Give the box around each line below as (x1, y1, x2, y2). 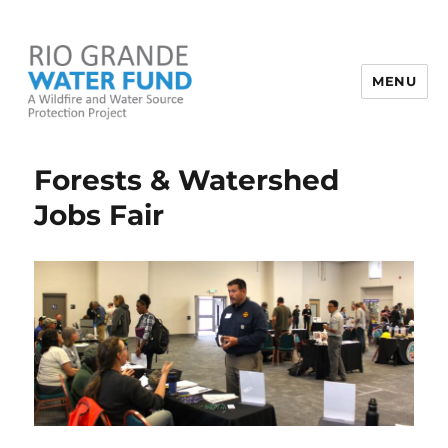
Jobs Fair (34, 197, 165, 232)
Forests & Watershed (34, 162, 340, 197)
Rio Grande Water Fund (20, 140, 307, 169)
